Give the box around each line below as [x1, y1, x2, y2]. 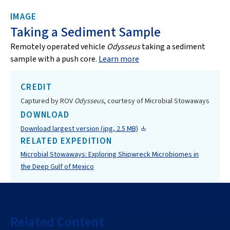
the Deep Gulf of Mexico [21, 161, 94, 172]
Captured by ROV [21, 95, 74, 106]
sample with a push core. [10, 53, 99, 65]
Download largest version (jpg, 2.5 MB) [21, 123, 138, 134]
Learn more [99, 53, 139, 65]
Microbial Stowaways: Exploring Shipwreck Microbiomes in [21, 149, 199, 160]
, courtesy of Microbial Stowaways [104, 95, 209, 106]
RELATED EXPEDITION [21, 135, 112, 147]
